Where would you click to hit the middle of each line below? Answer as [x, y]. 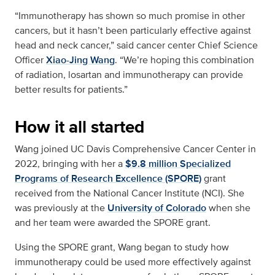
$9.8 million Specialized [178, 164]
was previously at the [61, 208]
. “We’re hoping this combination [184, 60]
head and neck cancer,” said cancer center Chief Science [136, 45]
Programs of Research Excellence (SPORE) [108, 179]
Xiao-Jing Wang [80, 60]
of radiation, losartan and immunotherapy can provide [129, 75]
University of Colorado [157, 208]
